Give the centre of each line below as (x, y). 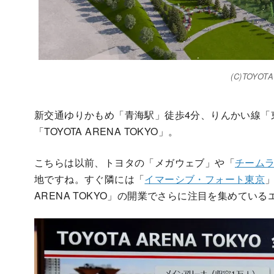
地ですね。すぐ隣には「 (90, 179)
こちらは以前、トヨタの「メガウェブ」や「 (135, 162)
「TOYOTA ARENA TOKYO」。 (106, 131)
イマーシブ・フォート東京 (205, 179)
